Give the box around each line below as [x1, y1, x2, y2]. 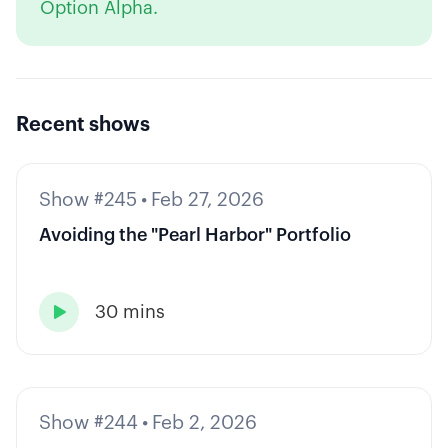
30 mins [94, 302, 165, 321]
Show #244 [38, 413, 138, 433]
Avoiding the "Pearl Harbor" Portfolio [38, 225, 351, 244]
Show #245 [38, 189, 137, 209]
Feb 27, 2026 [150, 189, 264, 209]
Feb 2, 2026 [151, 413, 257, 433]
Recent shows [16, 115, 150, 136]
